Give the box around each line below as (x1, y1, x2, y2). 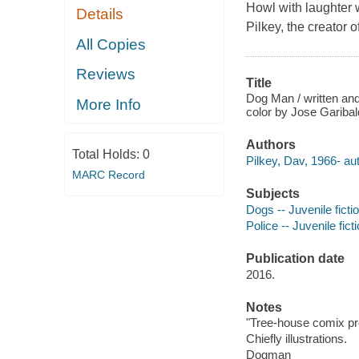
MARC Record (71, 168, 145, 182)
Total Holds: (71, 147, 143, 162)
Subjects (245, 187, 300, 201)
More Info (76, 95, 142, 113)
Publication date (245, 252, 345, 266)
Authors (245, 138, 296, 152)
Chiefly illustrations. (245, 332, 347, 346)
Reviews (76, 66, 136, 83)
